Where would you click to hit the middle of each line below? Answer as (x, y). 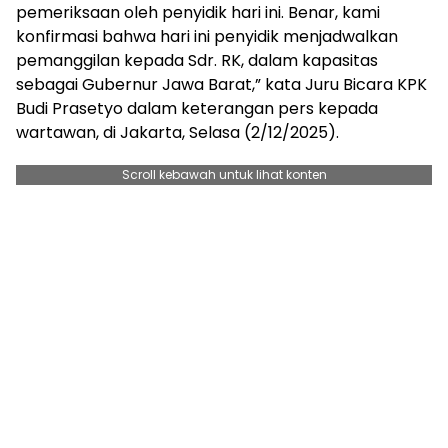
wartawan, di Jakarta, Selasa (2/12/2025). (177, 132)
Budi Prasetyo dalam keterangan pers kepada (197, 108)
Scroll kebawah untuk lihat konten (224, 174)
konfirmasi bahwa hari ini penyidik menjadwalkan (207, 36)
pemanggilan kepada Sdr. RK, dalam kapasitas (197, 60)
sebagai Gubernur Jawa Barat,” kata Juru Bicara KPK (221, 84)
